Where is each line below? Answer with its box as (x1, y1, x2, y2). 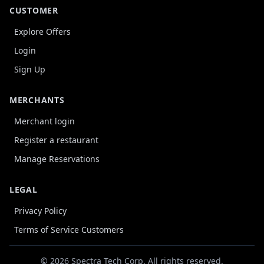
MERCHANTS (9, 94, 65, 105)
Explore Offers (14, 26, 71, 37)
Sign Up (14, 64, 45, 75)
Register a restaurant (14, 134, 98, 146)
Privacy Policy (14, 205, 67, 216)
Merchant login (14, 115, 75, 127)
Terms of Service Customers (14, 224, 124, 235)
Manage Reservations (14, 153, 100, 164)
